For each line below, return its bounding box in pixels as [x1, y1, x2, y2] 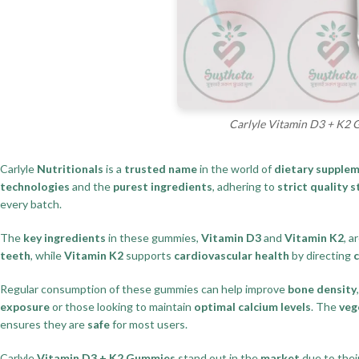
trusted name [124, 161, 197, 175]
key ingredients [23, 230, 106, 244]
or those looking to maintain [50, 299, 194, 313]
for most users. [110, 317, 188, 331]
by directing [289, 248, 353, 262]
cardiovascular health [174, 248, 289, 262]
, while [30, 248, 64, 262]
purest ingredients [113, 179, 212, 193]
